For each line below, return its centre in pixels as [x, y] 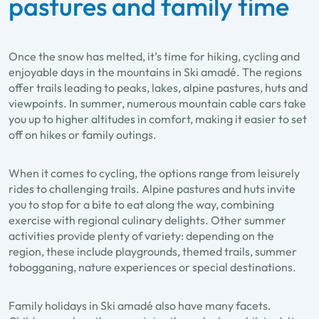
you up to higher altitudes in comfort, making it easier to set [158, 119]
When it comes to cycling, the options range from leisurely [154, 173]
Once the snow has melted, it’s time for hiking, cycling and [154, 57]
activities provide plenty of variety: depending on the [141, 236]
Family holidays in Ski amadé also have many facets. [140, 306]
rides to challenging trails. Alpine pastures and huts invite [152, 189]
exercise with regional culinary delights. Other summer [147, 220]
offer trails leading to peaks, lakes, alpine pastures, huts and [158, 88]
